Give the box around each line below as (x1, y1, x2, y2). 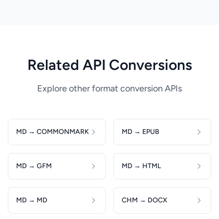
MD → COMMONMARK (16, 128, 89, 136)
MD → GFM (16, 162, 52, 170)
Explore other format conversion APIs (37, 83, 182, 94)
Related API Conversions (27, 56, 192, 74)
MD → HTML (122, 162, 161, 170)
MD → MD (16, 196, 47, 204)
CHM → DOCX (122, 196, 167, 204)
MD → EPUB (122, 128, 159, 136)
